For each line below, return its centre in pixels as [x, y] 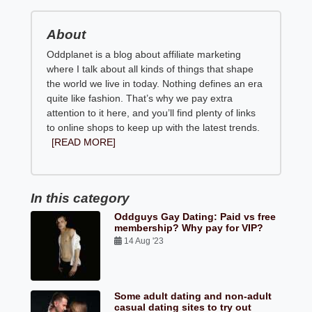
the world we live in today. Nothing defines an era [155, 84]
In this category [80, 198]
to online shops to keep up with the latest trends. [154, 128]
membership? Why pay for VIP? [189, 228]
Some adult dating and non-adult [193, 296]
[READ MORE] [84, 142]
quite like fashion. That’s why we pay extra [140, 99]
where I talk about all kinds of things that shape [150, 69]
